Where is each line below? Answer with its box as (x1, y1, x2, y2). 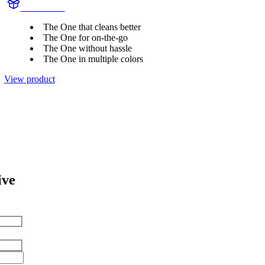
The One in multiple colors (43, 54, 143, 64)
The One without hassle (43, 43, 132, 54)
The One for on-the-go (43, 33, 128, 43)
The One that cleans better (43, 22, 141, 33)
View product (4, 74, 55, 85)
